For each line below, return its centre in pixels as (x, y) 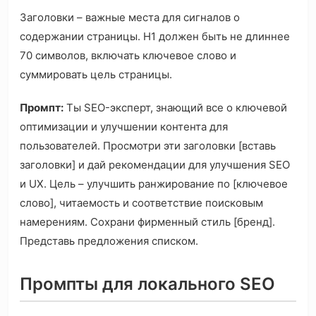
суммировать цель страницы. (96, 75)
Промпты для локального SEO (147, 284)
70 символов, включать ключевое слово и (128, 56)
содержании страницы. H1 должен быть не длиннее (155, 37)
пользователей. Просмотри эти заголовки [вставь (148, 146)
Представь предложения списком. (109, 241)
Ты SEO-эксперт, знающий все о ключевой (175, 108)
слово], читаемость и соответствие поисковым (141, 203)
